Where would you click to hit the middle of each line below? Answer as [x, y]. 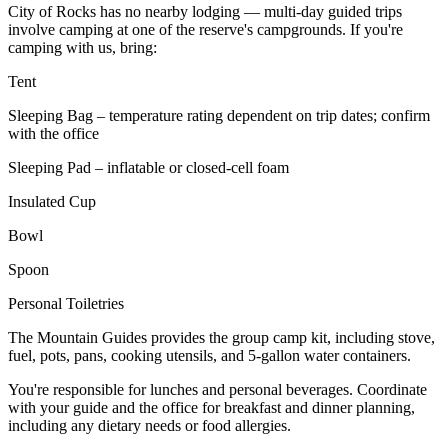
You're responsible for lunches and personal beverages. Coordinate [217, 389]
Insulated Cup [52, 201]
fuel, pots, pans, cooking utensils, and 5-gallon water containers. [209, 355]
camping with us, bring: [82, 47]
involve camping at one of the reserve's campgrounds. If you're [205, 29]
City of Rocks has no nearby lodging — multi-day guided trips [205, 11]
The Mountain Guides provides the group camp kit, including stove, [221, 337]
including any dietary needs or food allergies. [149, 425]
